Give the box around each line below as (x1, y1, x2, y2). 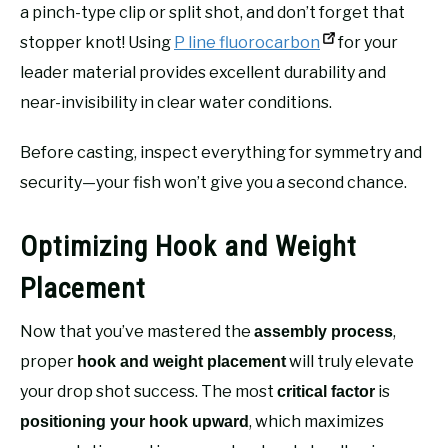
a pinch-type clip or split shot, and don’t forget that (20, 2, 405, 22)
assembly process (254, 322, 393, 340)
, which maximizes (249, 411, 384, 431)
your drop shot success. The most (20, 381, 277, 401)
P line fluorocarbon (174, 32, 320, 52)
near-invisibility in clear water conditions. (20, 92, 332, 112)
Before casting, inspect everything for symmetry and (20, 142, 422, 162)
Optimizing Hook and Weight (20, 229, 357, 263)
